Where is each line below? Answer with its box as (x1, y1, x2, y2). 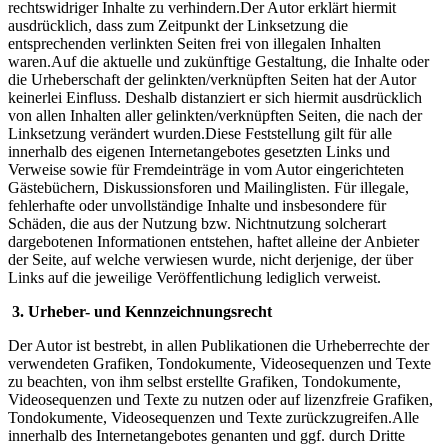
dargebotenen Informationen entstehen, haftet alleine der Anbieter (8, 233, 419, 251)
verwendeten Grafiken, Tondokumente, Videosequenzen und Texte (8, 355, 431, 373)
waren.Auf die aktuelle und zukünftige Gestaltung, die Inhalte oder (8, 53, 429, 71)
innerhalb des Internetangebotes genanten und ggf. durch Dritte (8, 427, 405, 445)
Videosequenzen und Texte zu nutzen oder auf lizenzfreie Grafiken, (8, 391, 433, 409)
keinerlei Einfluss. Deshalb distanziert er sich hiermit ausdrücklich (8, 89, 422, 107)
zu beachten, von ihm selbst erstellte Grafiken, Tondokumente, (8, 373, 401, 391)
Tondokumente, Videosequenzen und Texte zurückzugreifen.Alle (8, 409, 419, 427)
